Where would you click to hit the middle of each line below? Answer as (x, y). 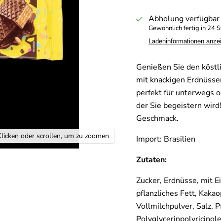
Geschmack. (157, 118)
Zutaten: (152, 160)
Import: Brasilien (166, 139)
